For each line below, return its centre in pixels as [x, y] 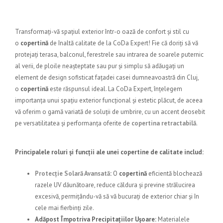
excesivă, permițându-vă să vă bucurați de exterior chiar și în [117, 196]
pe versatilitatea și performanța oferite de [73, 123]
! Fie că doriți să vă [173, 43]
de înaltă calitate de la [81, 43]
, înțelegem [167, 89]
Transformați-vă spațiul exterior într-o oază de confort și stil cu [102, 32]
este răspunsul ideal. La [82, 89]
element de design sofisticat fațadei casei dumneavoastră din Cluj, [107, 77]
